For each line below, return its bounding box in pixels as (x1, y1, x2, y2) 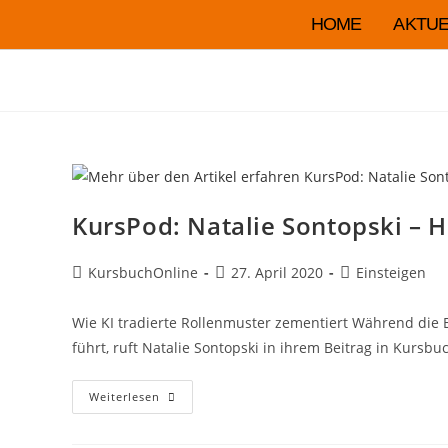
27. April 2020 (231, 262, 323, 282)
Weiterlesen (89, 388, 160, 404)
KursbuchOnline (88, 262, 198, 282)
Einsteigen (356, 262, 426, 282)
